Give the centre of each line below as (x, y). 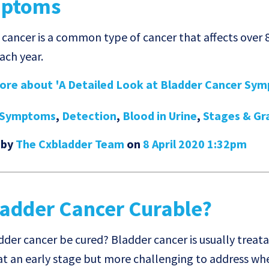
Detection (89, 116)
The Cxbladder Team (70, 144)
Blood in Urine (160, 116)
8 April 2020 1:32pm (195, 144)
